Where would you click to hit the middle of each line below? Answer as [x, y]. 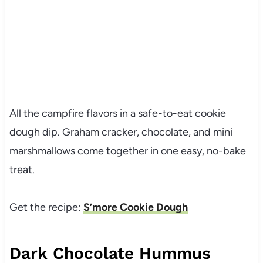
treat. [22, 170]
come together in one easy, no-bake [160, 151]
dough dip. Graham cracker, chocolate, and [111, 132]
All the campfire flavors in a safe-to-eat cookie [117, 114]
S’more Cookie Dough [135, 208]
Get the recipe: [46, 208]
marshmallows [42, 151]
